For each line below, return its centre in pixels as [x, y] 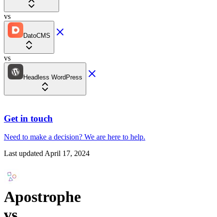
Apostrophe [42, 196]
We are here [102, 137]
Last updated [23, 154]
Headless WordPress [53, 77]
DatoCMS [37, 36]
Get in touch [28, 118]
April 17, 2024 [67, 154]
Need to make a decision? [43, 137]
